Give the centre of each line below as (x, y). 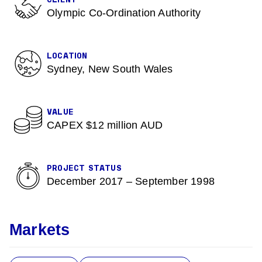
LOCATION (67, 56)
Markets (40, 230)
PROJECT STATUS (84, 169)
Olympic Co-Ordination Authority (124, 13)
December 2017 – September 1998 (131, 181)
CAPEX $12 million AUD (105, 125)
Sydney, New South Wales (110, 69)
